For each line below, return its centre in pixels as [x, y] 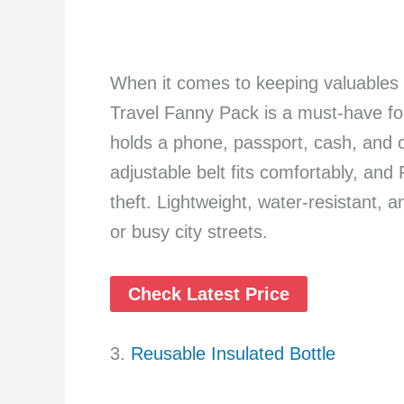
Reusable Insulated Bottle [233, 354]
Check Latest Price [209, 294]
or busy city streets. [189, 232]
